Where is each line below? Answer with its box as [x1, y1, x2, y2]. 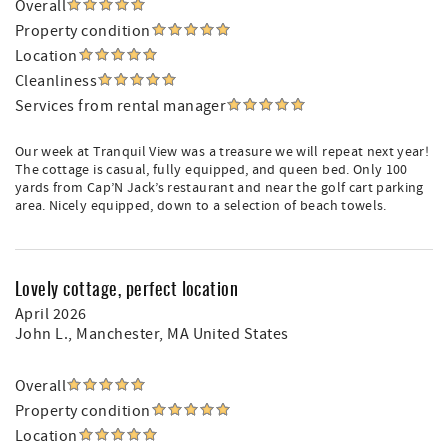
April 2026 [15, 304, 87, 324]
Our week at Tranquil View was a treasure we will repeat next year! [15, 143, 430, 161]
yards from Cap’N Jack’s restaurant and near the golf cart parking [15, 179, 424, 197]
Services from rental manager [15, 96, 227, 116]
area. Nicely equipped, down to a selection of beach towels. [15, 197, 387, 215]
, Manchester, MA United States [68, 324, 289, 344]
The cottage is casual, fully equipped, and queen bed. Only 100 [15, 161, 408, 179]
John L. [15, 324, 69, 344]
